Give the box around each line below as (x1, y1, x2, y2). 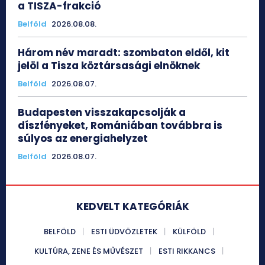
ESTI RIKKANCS (159, 245, 215, 257)
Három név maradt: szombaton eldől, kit (18, 46, 230, 60)
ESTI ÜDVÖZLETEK (91, 226, 157, 238)
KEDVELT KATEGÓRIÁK (76, 199, 189, 214)
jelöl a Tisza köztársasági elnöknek (18, 59, 200, 73)
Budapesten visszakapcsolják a (18, 105, 186, 120)
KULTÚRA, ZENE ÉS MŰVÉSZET (34, 245, 143, 257)
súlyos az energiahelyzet (18, 131, 148, 146)
